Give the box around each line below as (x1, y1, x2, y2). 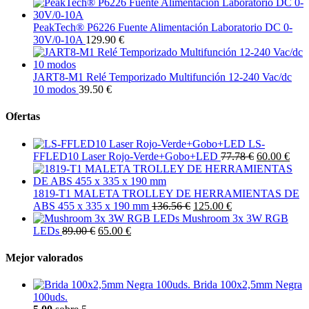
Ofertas (6, 110, 40, 123)
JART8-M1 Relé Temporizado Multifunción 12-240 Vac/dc (33, 71, 292, 83)
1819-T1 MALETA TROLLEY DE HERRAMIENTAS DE (33, 187, 299, 199)
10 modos (33, 83, 76, 96)
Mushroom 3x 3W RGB (182, 212, 288, 224)
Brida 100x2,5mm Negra (193, 279, 302, 291)
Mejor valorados (6, 251, 83, 263)
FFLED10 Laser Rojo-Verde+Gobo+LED (33, 150, 218, 162)
